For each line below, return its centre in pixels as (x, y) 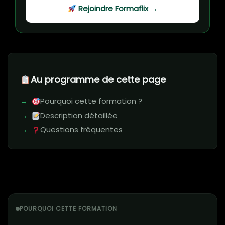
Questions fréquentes (82, 130)
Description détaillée (79, 116)
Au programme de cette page (98, 80)
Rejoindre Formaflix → (117, 9)
